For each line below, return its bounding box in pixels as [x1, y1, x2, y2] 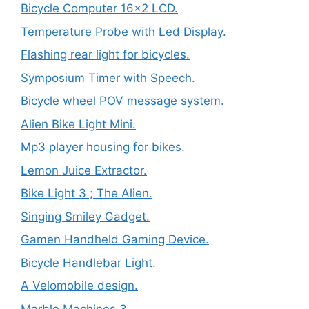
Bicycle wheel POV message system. [21, 94, 224, 108]
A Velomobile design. [21, 279, 138, 292]
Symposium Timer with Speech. [21, 70, 195, 85]
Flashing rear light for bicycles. [21, 48, 190, 61]
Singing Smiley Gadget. [21, 209, 150, 223]
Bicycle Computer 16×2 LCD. [21, 1, 178, 15]
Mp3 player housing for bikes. [21, 140, 185, 154]
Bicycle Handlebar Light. [21, 255, 156, 270]
